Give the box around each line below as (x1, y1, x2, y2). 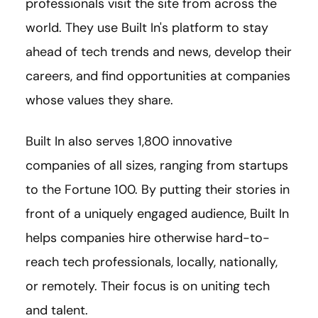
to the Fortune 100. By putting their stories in (26, 181, 290, 199)
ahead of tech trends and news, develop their (26, 43, 292, 61)
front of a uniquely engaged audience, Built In (26, 205, 289, 223)
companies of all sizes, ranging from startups (26, 157, 288, 175)
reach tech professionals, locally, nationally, (26, 253, 278, 271)
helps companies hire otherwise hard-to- (26, 229, 270, 247)
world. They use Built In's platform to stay (26, 19, 268, 37)
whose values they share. (26, 92, 173, 109)
